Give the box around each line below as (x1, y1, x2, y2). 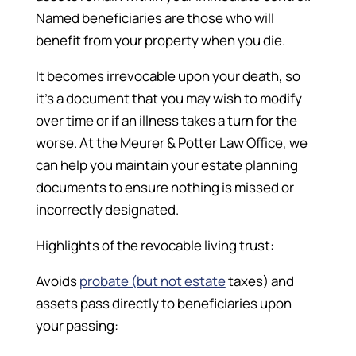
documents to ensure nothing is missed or (35, 177, 294, 196)
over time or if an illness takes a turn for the (35, 110, 297, 130)
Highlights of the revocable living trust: (35, 235, 274, 254)
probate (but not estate (79, 271, 226, 290)
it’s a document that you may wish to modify (35, 88, 302, 107)
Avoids (35, 271, 79, 290)
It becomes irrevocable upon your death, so (35, 66, 300, 85)
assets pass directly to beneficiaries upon (35, 293, 292, 312)
